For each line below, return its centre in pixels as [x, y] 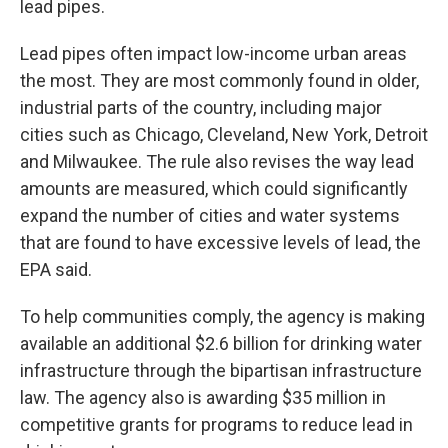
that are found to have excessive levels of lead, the [220, 242]
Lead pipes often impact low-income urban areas [213, 53]
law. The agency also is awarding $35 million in [203, 397]
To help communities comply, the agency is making [222, 316]
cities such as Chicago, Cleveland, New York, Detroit [224, 134]
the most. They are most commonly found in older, [219, 80]
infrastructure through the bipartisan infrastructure [221, 370]
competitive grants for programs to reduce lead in [216, 424]
